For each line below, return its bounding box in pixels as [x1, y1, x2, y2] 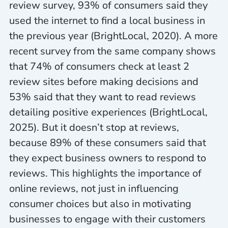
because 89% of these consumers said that [9, 135, 206, 150]
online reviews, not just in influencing [9, 181, 179, 195]
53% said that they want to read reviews [9, 90, 196, 104]
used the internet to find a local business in [9, 13, 205, 27]
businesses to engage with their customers [9, 212, 206, 226]
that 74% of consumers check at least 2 [9, 59, 189, 73]
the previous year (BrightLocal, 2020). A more [9, 28, 218, 43]
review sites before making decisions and [9, 74, 198, 89]
